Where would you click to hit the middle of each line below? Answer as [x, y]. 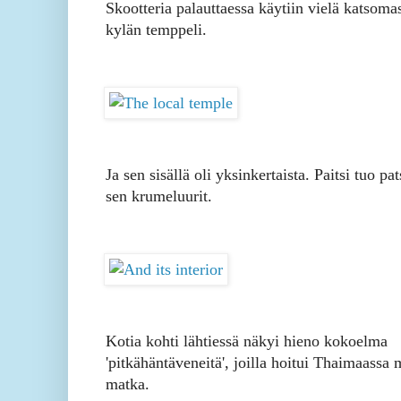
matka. [128, 384]
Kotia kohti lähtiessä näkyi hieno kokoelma [247, 341]
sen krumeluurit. [161, 196]
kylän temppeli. [156, 30]
